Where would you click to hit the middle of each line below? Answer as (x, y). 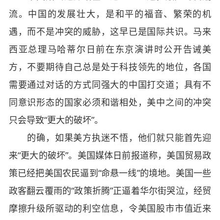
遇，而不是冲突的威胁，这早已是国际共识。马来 (110, 31)
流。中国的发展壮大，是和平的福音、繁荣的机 (110, 14)
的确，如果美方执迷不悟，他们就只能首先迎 (110, 137)
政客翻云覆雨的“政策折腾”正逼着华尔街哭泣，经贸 (110, 191)
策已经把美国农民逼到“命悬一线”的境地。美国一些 (110, 173)
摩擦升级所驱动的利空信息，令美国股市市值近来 (110, 208)
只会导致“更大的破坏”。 (56, 120)
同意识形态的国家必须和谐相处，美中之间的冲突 (110, 102)
